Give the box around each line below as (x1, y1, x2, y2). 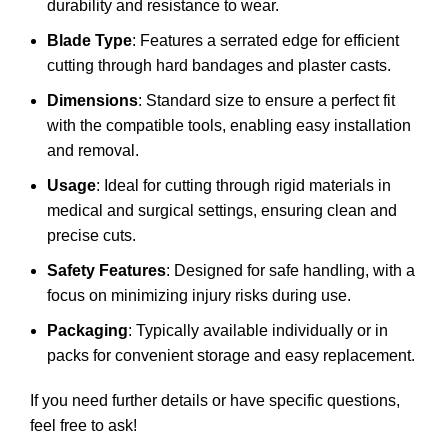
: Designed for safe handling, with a (166, 262, 415, 280)
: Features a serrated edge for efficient (132, 32, 399, 50)
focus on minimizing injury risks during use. (47, 287, 351, 305)
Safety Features (47, 262, 166, 280)
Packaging (47, 322, 128, 340)
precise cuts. (47, 227, 136, 245)
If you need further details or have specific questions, (30, 392, 400, 410)
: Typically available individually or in (128, 322, 388, 340)
